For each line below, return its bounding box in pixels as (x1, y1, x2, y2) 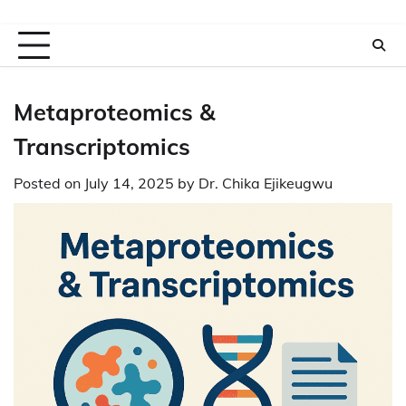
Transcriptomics (14, 131, 190, 160)
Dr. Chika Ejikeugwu (198, 174, 333, 192)
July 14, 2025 (84, 174, 174, 192)
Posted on (14, 174, 84, 192)
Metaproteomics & (14, 97, 215, 126)
